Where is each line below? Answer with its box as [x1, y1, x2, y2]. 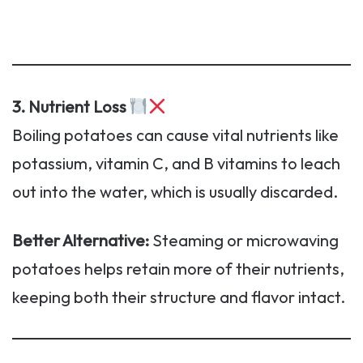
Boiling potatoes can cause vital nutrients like [12, 125, 339, 146]
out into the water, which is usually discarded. [12, 181, 338, 203]
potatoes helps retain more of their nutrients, [12, 258, 344, 280]
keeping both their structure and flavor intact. [12, 287, 345, 308]
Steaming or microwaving [149, 230, 339, 251]
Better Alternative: [12, 230, 149, 251]
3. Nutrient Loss [12, 96, 130, 117]
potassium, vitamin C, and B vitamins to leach [12, 153, 340, 174]
